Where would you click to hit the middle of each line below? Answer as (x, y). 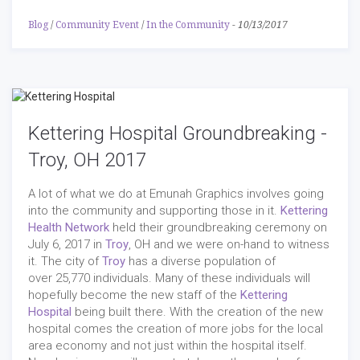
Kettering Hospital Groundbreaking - (178, 133)
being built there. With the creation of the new (197, 311)
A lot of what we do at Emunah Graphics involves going (176, 193)
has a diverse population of (200, 261)
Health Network (69, 227)
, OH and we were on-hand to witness (229, 244)
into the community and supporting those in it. (154, 210)
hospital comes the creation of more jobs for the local (176, 328)
